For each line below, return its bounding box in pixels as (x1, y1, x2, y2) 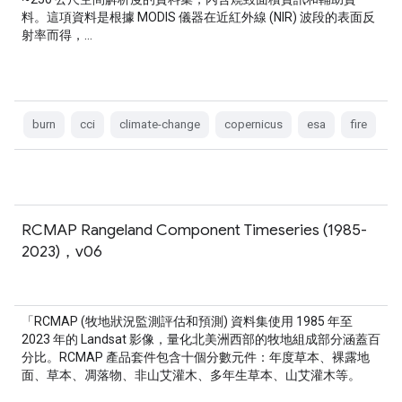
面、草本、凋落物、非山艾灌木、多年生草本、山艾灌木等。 (22, 368, 361, 382)
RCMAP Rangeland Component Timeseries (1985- (22, 220, 367, 240)
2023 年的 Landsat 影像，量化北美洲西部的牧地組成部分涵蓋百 (22, 332, 380, 346)
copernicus (224, 118, 283, 131)
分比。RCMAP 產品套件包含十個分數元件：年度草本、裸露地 (22, 350, 370, 364)
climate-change (119, 118, 200, 131)
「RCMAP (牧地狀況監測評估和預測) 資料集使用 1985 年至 (22, 314, 353, 328)
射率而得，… (22, 28, 92, 42)
